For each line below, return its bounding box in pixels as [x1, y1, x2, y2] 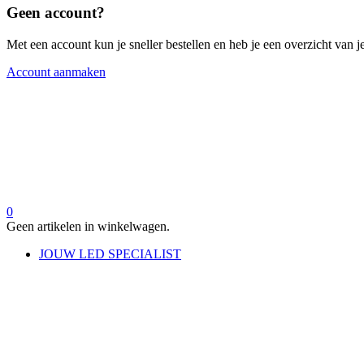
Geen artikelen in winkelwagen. [6, 219, 170, 233]
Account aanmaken [6, 64, 106, 79]
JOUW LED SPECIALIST [39, 246, 181, 261]
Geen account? [6, 4, 105, 22]
